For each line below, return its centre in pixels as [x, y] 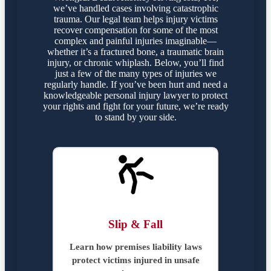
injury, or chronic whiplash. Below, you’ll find [135, 62]
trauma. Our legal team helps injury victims [135, 19]
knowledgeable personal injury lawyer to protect [135, 95]
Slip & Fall [135, 224]
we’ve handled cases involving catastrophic [135, 8]
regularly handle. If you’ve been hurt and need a [135, 84]
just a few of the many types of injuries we [135, 73]
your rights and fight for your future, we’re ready [135, 106]
